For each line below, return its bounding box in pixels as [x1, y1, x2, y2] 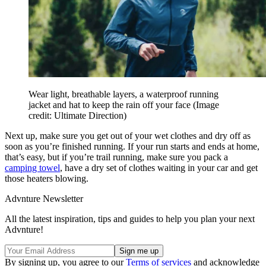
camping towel [5, 162, 60, 173]
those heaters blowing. [5, 173, 91, 183]
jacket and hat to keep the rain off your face [28, 99, 193, 110]
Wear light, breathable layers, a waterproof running [28, 88, 218, 99]
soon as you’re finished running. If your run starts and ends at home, [5, 141, 259, 151]
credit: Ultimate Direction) [28, 110, 126, 121]
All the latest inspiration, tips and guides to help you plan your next [5, 213, 255, 224]
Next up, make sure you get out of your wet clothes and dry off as [5, 130, 251, 141]
